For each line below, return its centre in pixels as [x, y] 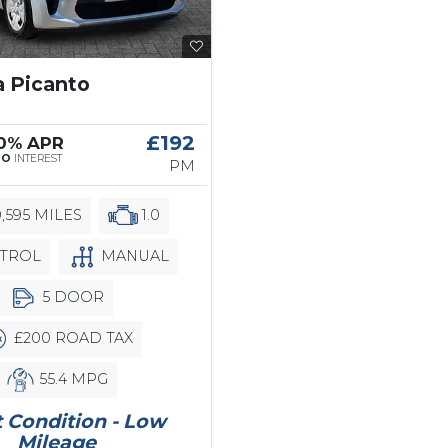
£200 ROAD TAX [71, 337]
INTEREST [36, 158]
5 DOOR [71, 296]
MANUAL [132, 255]
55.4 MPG [71, 378]
